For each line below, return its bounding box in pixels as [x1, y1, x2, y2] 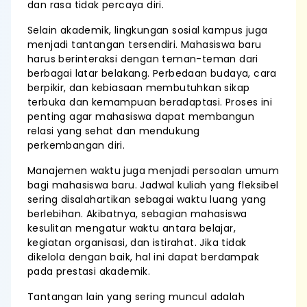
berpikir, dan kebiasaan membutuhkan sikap [27, 81, 250, 95]
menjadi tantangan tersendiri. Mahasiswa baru [27, 38, 262, 51]
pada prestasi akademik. [27, 265, 151, 278]
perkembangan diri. [27, 138, 125, 152]
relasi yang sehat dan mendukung [27, 124, 200, 138]
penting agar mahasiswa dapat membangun [27, 110, 255, 123]
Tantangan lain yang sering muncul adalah [27, 290, 245, 304]
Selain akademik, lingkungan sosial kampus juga [27, 23, 268, 37]
